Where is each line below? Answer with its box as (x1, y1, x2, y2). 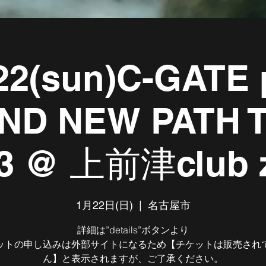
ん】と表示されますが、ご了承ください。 (43, 252, 223, 264)
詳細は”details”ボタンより (77, 224, 189, 236)
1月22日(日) (75, 199, 133, 211)
